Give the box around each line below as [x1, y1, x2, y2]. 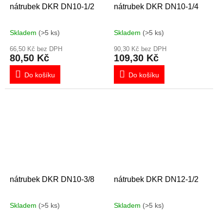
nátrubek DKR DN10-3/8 [10, 175, 94, 183]
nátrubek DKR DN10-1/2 [10, 2, 94, 11]
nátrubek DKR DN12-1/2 [114, 175, 199, 183]
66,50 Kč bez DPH [10, 45, 62, 53]
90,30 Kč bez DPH [114, 45, 166, 53]
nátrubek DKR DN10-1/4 [114, 2, 199, 11]
